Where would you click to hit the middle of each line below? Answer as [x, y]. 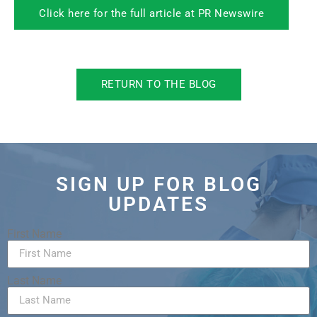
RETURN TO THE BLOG [158, 84]
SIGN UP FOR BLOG [158, 184]
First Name [34, 234]
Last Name [34, 280]
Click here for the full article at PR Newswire [151, 13]
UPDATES [158, 204]
